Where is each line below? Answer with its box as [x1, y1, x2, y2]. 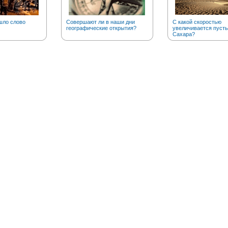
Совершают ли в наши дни [66, 19, 135, 25]
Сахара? [172, 31, 195, 37]
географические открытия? [66, 25, 136, 31]
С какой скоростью [172, 19, 221, 25]
